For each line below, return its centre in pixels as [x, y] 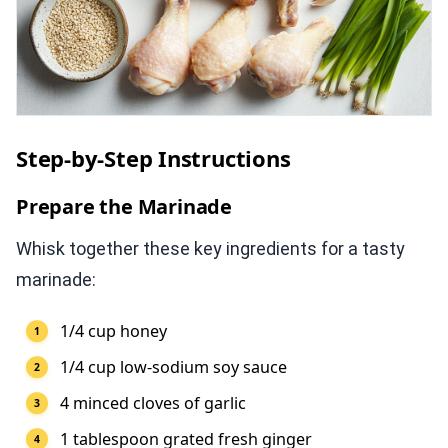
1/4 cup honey [113, 331]
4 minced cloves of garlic [153, 403]
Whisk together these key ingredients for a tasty [210, 249]
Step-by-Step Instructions [153, 158]
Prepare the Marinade [124, 207]
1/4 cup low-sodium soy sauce [173, 367]
